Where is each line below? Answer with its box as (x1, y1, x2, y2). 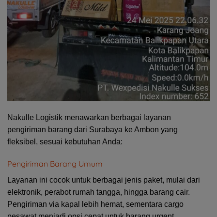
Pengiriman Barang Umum (7, 158, 103, 169)
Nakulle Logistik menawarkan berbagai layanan (7, 113, 171, 122)
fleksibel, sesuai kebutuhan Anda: (7, 138, 123, 146)
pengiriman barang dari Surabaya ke (7, 125, 134, 134)
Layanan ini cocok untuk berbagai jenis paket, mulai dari (7, 175, 200, 184)
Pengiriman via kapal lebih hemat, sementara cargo (7, 200, 184, 208)
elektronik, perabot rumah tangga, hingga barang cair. (7, 187, 190, 196)
